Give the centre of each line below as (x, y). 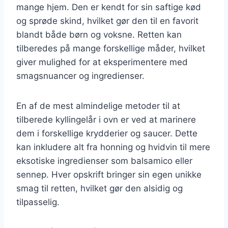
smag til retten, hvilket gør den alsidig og (99, 188)
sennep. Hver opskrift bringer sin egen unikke (109, 174)
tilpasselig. (38, 202)
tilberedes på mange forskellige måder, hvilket (111, 48)
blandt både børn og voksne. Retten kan (99, 34)
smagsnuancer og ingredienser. (80, 76)
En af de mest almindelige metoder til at (98, 106)
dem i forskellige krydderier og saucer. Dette (107, 133)
